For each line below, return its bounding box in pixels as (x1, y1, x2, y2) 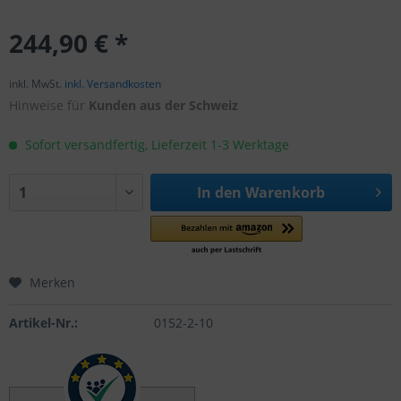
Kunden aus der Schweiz (89, 97, 238, 114)
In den (196, 183, 242, 202)
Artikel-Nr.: (9, 314, 78, 331)
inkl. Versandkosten (64, 76, 161, 91)
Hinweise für (9, 97, 89, 114)
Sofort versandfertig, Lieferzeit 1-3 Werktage (21, 136, 289, 153)
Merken (30, 274, 75, 291)
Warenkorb (244, 183, 325, 202)
